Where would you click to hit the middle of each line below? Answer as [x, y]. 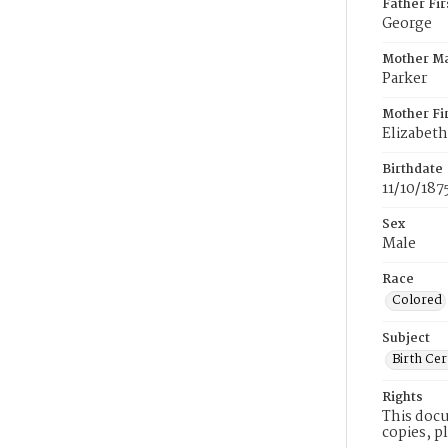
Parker [404, 79]
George [407, 24]
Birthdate [412, 169]
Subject [406, 338]
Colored [417, 300]
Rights [402, 397]
